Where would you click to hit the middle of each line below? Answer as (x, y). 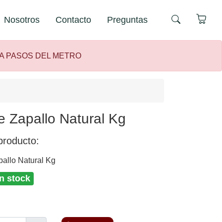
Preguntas (128, 20)
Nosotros (22, 20)
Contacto (74, 20)
